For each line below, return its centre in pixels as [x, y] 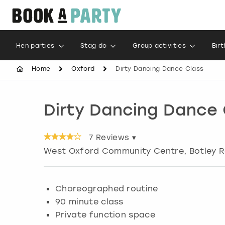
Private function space [105, 215]
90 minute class [89, 202]
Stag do [94, 46]
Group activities [159, 46]
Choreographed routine [107, 189]
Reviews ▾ [115, 138]
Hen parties [35, 46]
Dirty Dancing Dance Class [160, 69]
